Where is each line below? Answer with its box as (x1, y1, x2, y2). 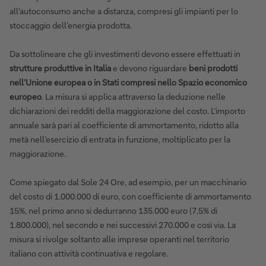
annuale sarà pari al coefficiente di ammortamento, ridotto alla (9, 119, 239, 131)
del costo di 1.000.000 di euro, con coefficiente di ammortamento (9, 190, 251, 202)
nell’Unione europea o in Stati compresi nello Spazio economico (9, 76, 247, 88)
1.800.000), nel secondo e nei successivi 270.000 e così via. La (9, 218, 236, 230)
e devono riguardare (111, 62, 187, 74)
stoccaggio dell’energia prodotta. (9, 19, 134, 31)
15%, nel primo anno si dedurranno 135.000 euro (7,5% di (9, 204, 217, 216)
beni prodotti (187, 62, 237, 74)
